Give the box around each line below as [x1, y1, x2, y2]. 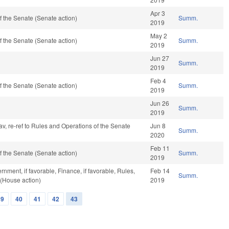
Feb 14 [150, 166, 170, 175]
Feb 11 [150, 144, 170, 153]
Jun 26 [150, 99, 170, 108]
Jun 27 [150, 54, 170, 63]
